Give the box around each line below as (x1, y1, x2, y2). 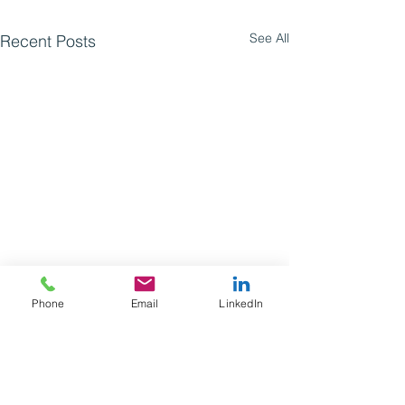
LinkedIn (219, 296, 263, 310)
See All (250, 30, 289, 46)
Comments (18, 362, 80, 379)
